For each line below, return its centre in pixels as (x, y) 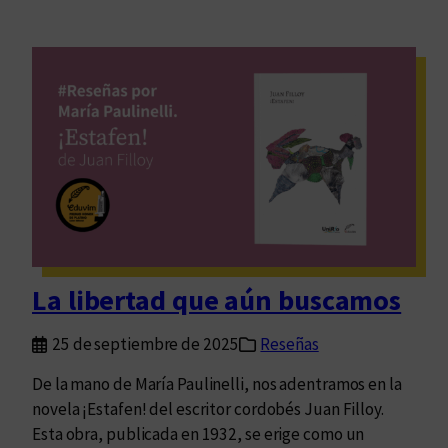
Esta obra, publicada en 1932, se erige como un (198, 434)
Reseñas (289, 344)
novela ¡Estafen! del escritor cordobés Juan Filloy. (208, 409)
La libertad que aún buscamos (217, 300)
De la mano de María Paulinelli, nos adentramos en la (217, 384)
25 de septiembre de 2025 (145, 344)
